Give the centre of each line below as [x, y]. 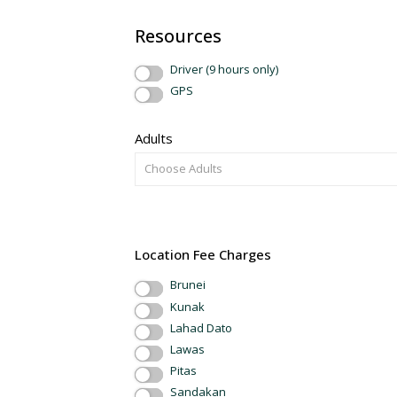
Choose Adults [183, 169]
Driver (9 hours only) [224, 69]
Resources [178, 35]
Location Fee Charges [203, 255]
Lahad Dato [201, 327]
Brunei [188, 285]
